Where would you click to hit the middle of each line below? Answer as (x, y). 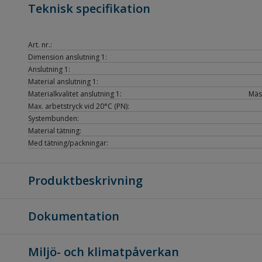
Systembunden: (54, 118)
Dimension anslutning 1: (68, 57)
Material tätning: (55, 131)
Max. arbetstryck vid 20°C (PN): (79, 106)
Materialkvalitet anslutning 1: (75, 94)
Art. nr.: (40, 45)
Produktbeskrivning (85, 180)
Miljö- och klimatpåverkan (104, 252)
